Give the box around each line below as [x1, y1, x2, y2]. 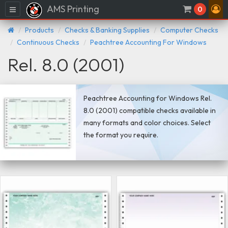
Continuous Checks [17, 37, 79, 47]
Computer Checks [160, 25, 218, 35]
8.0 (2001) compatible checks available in [83, 105, 216, 115]
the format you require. [83, 130, 159, 139]
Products [25, 25, 54, 35]
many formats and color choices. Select [83, 118, 211, 127]
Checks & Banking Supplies [65, 25, 150, 35]
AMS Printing [45, 3, 99, 15]
